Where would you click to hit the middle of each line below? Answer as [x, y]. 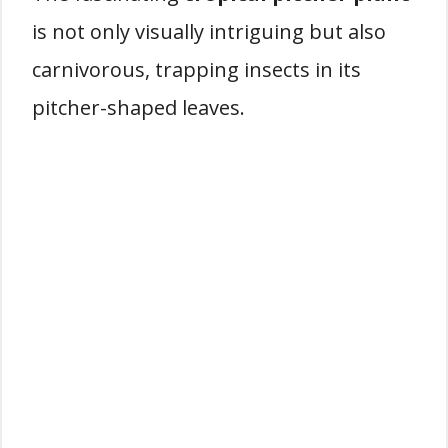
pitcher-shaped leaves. [138, 107]
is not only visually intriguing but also [209, 31]
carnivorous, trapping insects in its [196, 69]
